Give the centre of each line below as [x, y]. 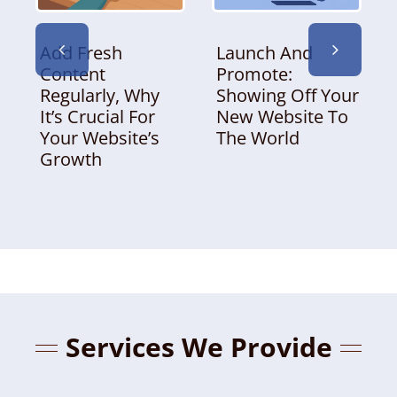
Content [72, 74]
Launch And [264, 53]
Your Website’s [99, 138]
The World [257, 138]
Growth [70, 160]
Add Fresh [81, 53]
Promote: [254, 74]
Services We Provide [198, 346]
